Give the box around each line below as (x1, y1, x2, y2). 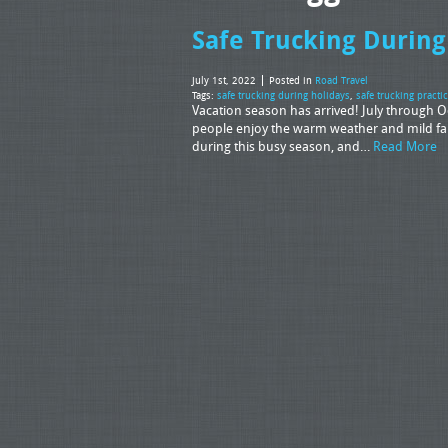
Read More (373, 137, 437, 155)
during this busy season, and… (192, 137, 373, 155)
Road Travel (315, 74, 368, 87)
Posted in (269, 74, 315, 87)
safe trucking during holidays (217, 89, 350, 102)
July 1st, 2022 (192, 74, 256, 87)
